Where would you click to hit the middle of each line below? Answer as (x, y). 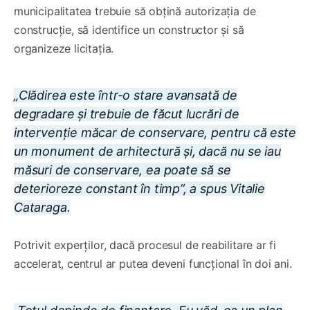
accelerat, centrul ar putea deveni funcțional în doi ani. (153, 263)
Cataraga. (42, 207)
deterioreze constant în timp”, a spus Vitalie (139, 188)
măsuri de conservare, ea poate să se (122, 170)
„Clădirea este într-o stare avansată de (126, 95)
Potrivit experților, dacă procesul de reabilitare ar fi (145, 245)
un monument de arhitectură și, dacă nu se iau (147, 151)
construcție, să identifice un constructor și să (129, 29)
